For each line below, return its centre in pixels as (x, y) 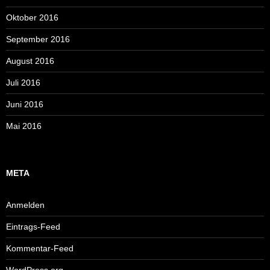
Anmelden (25, 205)
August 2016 (30, 61)
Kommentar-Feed (40, 249)
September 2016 (38, 39)
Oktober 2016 (32, 18)
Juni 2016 (25, 105)
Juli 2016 (23, 83)
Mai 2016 (24, 126)
